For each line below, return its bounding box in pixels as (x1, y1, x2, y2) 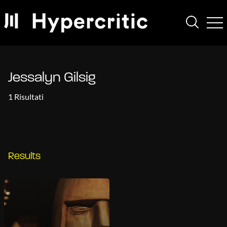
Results (8, 152, 41, 162)
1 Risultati (8, 92, 44, 101)
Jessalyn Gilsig (8, 71, 96, 85)
